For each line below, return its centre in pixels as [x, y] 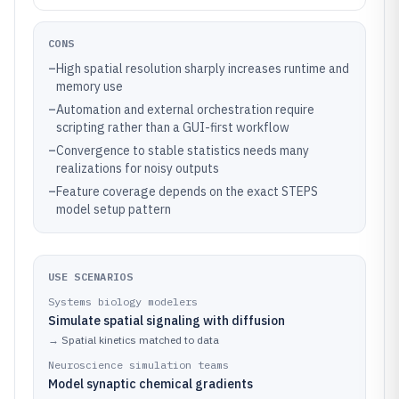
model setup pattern [114, 209]
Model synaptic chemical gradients [151, 384]
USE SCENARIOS [90, 277]
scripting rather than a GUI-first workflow [173, 127]
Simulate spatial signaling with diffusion [167, 321]
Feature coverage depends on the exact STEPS [187, 191]
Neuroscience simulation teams [138, 365]
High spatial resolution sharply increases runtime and [203, 69]
